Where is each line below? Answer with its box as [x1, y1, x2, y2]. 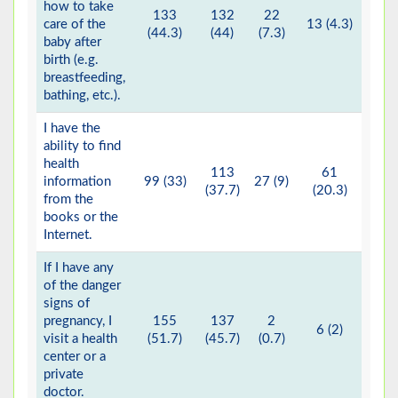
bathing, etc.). [44, 89, 121, 103]
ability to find [44, 139, 121, 154]
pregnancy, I [44, 314, 112, 329]
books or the [44, 211, 118, 225]
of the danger [44, 279, 121, 293]
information [44, 175, 111, 189]
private [44, 368, 84, 382]
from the [44, 193, 93, 207]
